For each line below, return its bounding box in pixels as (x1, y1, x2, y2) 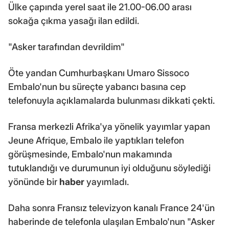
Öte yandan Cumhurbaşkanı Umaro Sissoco (8, 67, 189, 78)
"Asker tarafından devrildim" (8, 41, 125, 52)
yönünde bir (8, 176, 59, 187)
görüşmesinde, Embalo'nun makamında (8, 148, 172, 159)
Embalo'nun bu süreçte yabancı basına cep (8, 81, 186, 92)
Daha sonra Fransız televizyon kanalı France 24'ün (8, 202, 215, 213)
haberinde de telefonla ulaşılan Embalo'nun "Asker (8, 216, 215, 227)
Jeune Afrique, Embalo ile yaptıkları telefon (8, 134, 184, 146)
